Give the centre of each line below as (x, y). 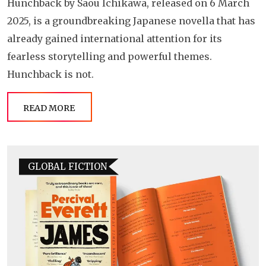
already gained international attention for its (115, 38)
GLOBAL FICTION (67, 166)
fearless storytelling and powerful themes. (110, 56)
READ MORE (49, 108)
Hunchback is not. (50, 74)
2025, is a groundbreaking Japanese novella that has (131, 20)
